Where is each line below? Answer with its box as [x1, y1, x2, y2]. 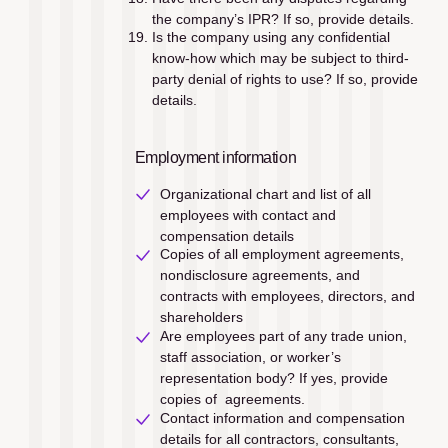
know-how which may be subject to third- [151, 50, 409, 67]
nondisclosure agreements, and [159, 267, 360, 284]
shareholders [159, 309, 243, 326]
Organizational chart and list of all [159, 185, 371, 202]
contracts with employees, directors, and [159, 288, 415, 305]
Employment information [134, 147, 297, 166]
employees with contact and [159, 206, 336, 223]
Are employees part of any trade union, [159, 328, 407, 344]
